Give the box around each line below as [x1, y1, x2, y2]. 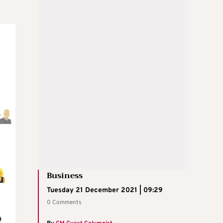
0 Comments [47, 199, 82, 207]
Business [47, 169, 83, 183]
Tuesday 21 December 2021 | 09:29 [47, 186, 163, 195]
